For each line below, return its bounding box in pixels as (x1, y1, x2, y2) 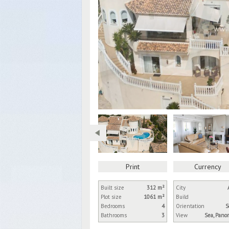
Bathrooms (101, 212, 127, 219)
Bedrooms (101, 202, 125, 210)
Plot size (101, 193, 122, 200)
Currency (194, 162, 221, 171)
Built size (101, 184, 124, 191)
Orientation (176, 202, 204, 210)
